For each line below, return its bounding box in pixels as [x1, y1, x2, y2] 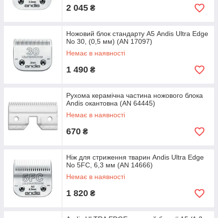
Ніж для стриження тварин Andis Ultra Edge [66, 153, 204, 161]
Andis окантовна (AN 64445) [66, 99, 155, 107]
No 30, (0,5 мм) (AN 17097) [66, 37, 152, 45]
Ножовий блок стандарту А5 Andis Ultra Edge [66, 30, 208, 37]
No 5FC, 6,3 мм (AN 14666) [66, 161, 153, 169]
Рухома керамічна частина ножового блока [66, 91, 203, 99]
